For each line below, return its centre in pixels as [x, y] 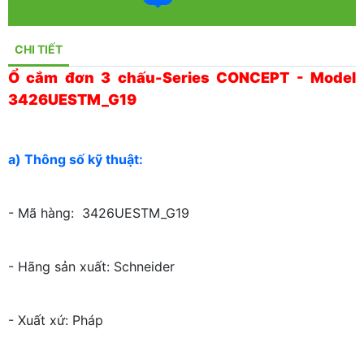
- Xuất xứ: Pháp [56, 321]
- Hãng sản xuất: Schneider [91, 267]
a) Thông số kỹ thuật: [77, 160]
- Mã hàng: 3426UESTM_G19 [99, 213]
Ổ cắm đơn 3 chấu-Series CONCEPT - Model [182, 78]
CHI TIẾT [39, 50]
